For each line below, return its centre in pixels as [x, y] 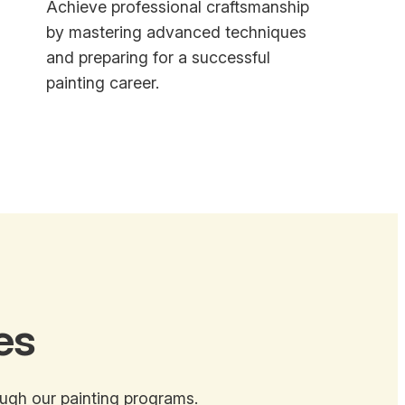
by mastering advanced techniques [176, 33]
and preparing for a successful [158, 58]
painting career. [102, 83]
